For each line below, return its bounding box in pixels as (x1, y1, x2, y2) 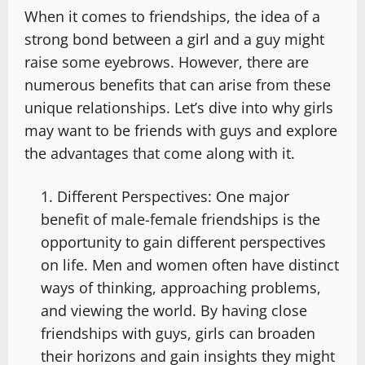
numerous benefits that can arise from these (24, 74, 331, 95)
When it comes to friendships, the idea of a (24, 6, 320, 26)
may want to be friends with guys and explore (24, 120, 337, 140)
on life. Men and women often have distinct (41, 254, 339, 275)
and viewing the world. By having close (41, 300, 307, 320)
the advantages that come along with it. (24, 143, 295, 163)
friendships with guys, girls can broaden (41, 323, 315, 343)
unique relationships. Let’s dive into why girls (24, 97, 333, 117)
